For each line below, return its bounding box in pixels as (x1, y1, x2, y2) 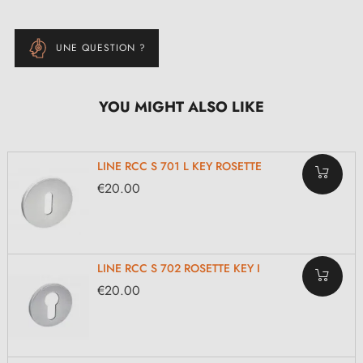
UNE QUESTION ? (56, 41, 146, 55)
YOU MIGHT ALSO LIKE (99, 96, 264, 117)
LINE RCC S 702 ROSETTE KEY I (97, 260, 260, 277)
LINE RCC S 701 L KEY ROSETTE (97, 157, 262, 174)
